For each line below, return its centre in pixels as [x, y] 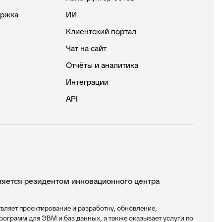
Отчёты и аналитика [102, 65]
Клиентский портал [101, 31]
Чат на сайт [86, 48]
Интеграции [87, 82]
